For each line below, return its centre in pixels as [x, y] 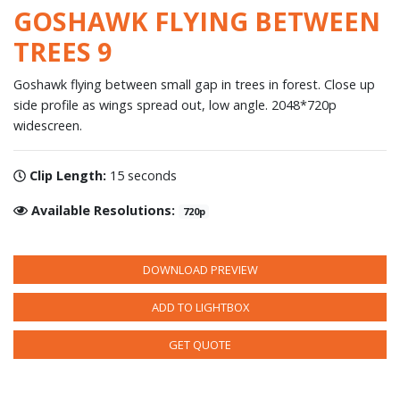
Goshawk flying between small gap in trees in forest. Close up [194, 85]
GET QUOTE [200, 345]
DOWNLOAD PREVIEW [200, 270]
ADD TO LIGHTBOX [200, 308]
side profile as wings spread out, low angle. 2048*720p [175, 105]
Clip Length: [70, 176]
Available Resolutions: [105, 211]
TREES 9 [62, 52]
